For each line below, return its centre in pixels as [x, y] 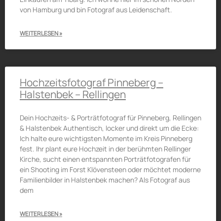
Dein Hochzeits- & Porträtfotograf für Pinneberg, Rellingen [110, 118]
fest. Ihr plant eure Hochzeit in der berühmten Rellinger [105, 149]
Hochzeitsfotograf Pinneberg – [92, 82]
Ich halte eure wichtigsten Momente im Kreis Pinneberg [106, 138]
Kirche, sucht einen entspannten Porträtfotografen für [105, 159]
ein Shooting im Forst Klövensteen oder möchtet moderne [110, 169]
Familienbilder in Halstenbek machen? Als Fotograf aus [105, 180]
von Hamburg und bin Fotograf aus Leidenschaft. [96, 10]
